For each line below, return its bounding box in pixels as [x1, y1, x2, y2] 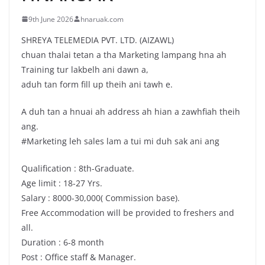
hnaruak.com [80, 14, 124, 24]
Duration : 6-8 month [21, 236, 104, 248]
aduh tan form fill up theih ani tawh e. [21, 78, 173, 90]
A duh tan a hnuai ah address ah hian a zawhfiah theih [21, 105, 240, 117]
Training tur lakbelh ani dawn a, [21, 63, 148, 75]
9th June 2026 [28, 14, 73, 24]
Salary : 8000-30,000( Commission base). [21, 192, 180, 203]
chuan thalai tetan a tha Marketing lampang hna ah [21, 49, 227, 60]
